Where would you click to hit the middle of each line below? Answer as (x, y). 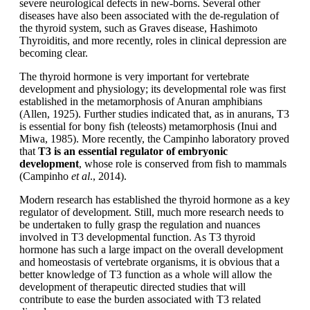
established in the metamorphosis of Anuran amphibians (141, 102)
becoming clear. (54, 53)
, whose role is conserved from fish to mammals (183, 164)
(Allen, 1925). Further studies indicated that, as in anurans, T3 (154, 114)
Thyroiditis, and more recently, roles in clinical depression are (153, 41)
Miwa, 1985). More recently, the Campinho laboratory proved (154, 139)
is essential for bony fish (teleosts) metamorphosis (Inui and (148, 127)
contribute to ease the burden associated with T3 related (140, 300)
